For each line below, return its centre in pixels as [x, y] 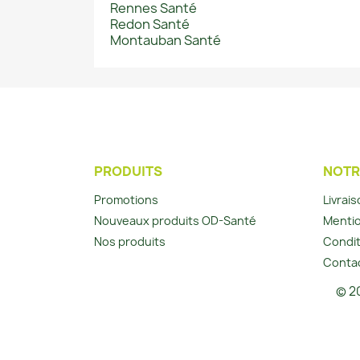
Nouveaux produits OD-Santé [175, 221]
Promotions [126, 200]
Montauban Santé [166, 41]
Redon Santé [150, 25]
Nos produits [130, 242]
